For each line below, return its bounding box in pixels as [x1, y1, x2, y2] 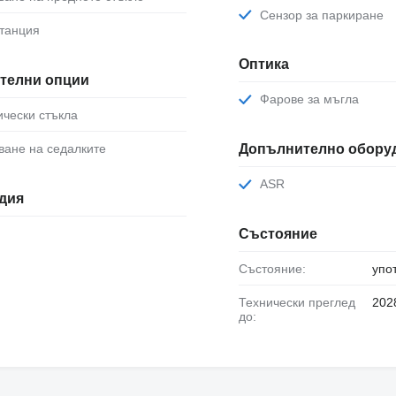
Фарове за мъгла [269, 92, 359, 107]
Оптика [238, 57, 289, 72]
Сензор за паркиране [268, 7, 384, 22]
